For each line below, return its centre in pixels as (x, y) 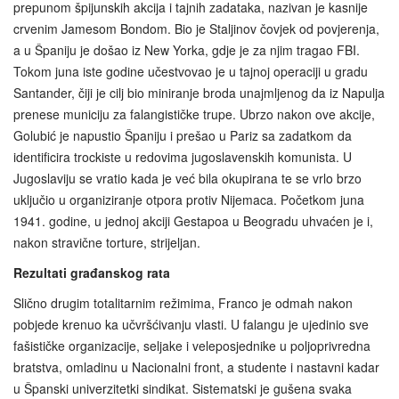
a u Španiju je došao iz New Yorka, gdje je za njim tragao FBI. (187, 50)
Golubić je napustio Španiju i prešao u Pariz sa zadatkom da (183, 136)
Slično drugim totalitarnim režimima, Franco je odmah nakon (183, 303)
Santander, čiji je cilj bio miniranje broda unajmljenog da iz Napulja (199, 93)
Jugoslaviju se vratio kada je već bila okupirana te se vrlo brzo (187, 179)
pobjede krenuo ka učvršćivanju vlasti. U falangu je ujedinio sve (191, 325)
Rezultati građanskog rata (92, 273)
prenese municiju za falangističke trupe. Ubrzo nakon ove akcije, (194, 114)
